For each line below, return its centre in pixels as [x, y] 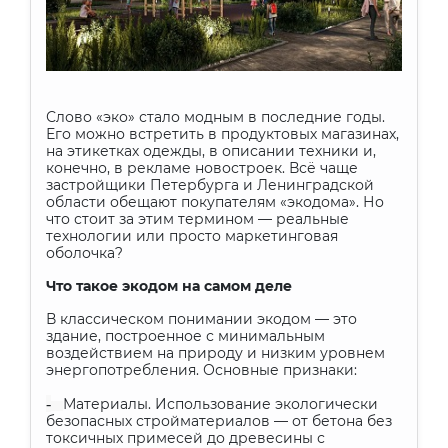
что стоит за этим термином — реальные [197, 219]
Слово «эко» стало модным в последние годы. [215, 117]
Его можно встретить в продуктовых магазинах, [222, 134]
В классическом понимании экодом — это [201, 319]
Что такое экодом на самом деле [169, 286]
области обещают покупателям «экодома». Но [215, 202]
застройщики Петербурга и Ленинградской [210, 185]
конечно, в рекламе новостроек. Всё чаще [202, 168]
